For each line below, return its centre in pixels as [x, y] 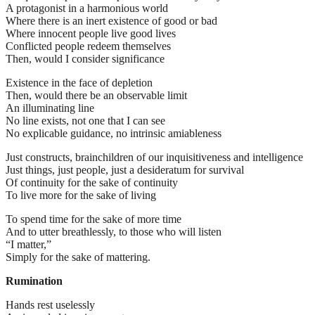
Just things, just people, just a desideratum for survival [125, 169]
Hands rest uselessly [50, 304]
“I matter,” [28, 244]
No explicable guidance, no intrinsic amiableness [114, 133]
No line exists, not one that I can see [85, 120]
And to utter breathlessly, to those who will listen [114, 231]
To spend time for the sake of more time [94, 219]
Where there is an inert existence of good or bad [111, 20]
